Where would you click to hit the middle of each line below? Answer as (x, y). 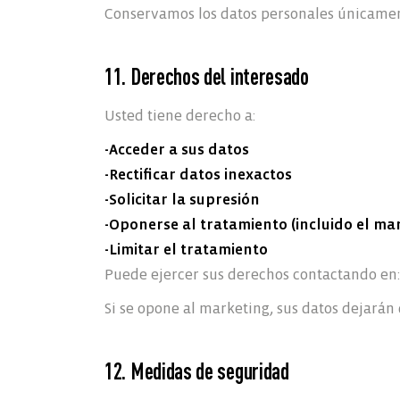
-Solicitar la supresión (182, 200)
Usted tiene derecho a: (180, 116)
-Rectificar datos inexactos (198, 175)
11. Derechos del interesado (207, 76)
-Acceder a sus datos (177, 150)
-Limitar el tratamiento (186, 250)
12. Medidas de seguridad (197, 371)
